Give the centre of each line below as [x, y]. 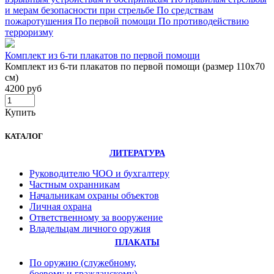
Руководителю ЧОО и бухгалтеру [99, 174]
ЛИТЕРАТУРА [137, 154]
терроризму [29, 32]
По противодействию [204, 21]
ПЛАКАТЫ [137, 243]
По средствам [185, 10]
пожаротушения [40, 21]
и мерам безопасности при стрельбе [81, 10]
